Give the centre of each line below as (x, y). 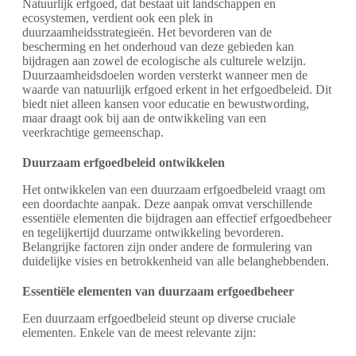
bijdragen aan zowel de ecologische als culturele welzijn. (164, 60)
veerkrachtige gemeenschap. (93, 132)
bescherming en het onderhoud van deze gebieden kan (158, 46)
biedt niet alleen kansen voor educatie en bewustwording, (166, 103)
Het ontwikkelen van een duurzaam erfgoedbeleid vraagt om (174, 189)
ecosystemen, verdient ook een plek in (118, 17)
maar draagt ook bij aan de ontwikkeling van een (144, 118)
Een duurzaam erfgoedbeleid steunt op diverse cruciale (159, 318)
